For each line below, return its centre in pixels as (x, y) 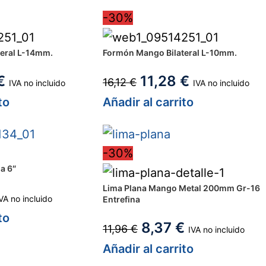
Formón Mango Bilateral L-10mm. (170, 53)
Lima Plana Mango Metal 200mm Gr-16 (181, 188)
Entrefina (121, 199)
